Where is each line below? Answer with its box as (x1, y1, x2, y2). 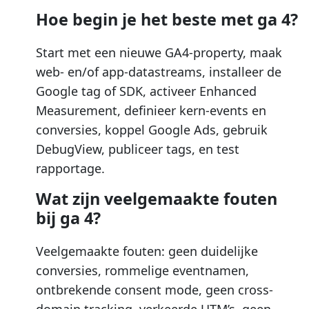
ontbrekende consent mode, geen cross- (36, 281, 273, 298)
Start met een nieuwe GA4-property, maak (36, 43, 282, 61)
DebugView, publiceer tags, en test (36, 140, 239, 157)
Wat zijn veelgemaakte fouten (36, 187, 277, 210)
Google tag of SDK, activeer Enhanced (36, 82, 257, 99)
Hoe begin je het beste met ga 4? (36, 8, 298, 30)
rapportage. (36, 159, 105, 177)
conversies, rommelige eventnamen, (36, 261, 249, 279)
